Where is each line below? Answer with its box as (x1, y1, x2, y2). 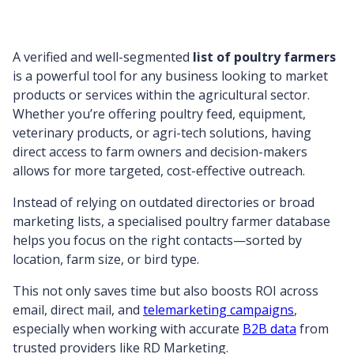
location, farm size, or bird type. (13, 250, 199, 268)
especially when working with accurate (13, 320, 243, 337)
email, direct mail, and (13, 301, 143, 318)
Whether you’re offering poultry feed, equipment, (13, 105, 306, 122)
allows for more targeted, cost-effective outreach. (13, 162, 305, 179)
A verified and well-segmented (13, 48, 193, 66)
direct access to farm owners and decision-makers (13, 143, 307, 160)
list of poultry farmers (193, 48, 336, 66)
